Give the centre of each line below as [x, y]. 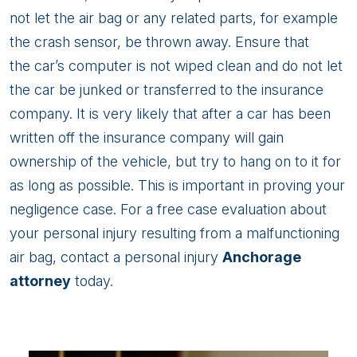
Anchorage [262, 257]
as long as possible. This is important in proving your [177, 185]
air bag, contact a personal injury [116, 257]
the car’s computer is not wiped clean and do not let [176, 66]
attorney [40, 281]
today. [92, 281]
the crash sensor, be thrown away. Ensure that [159, 42]
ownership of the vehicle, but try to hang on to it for [175, 161]
